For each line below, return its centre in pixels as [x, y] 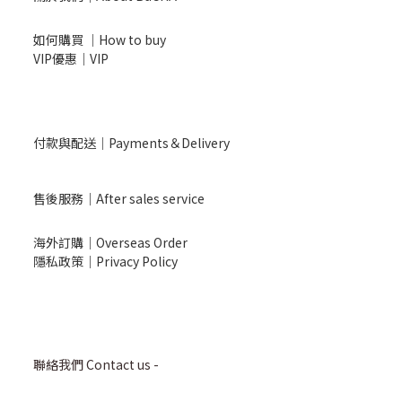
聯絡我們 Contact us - [96, 364]
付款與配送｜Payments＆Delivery [131, 143]
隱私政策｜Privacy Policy [105, 261]
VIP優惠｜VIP [71, 58]
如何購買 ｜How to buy [100, 39]
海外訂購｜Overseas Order [110, 242]
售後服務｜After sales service [119, 198]
